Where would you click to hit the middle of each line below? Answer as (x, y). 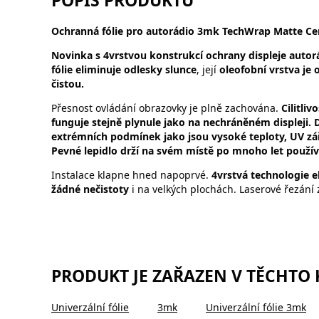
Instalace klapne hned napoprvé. (130, 175)
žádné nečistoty (90, 189)
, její (208, 70)
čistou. (68, 84)
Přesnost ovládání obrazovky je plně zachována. (166, 108)
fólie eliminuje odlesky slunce (124, 70)
